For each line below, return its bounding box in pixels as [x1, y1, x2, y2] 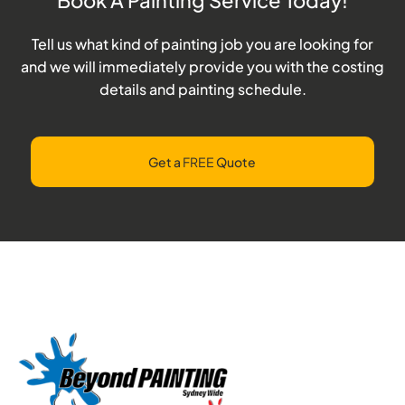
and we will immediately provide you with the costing [21, 56, 384, 76]
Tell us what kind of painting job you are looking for [32, 33, 373, 53]
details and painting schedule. [99, 79, 306, 99]
